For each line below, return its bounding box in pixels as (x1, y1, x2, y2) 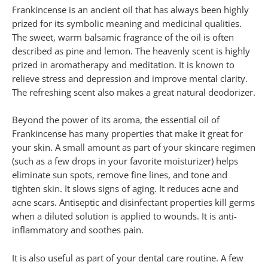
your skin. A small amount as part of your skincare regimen (12, 141, 255, 154)
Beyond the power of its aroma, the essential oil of (12, 114, 220, 126)
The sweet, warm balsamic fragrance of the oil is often (12, 31, 234, 43)
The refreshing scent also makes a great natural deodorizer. (12, 86, 255, 98)
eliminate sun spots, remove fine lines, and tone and (12, 169, 227, 181)
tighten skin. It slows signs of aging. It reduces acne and (12, 182, 239, 195)
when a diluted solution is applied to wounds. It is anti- (12, 210, 237, 223)
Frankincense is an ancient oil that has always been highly (12, 3, 249, 16)
